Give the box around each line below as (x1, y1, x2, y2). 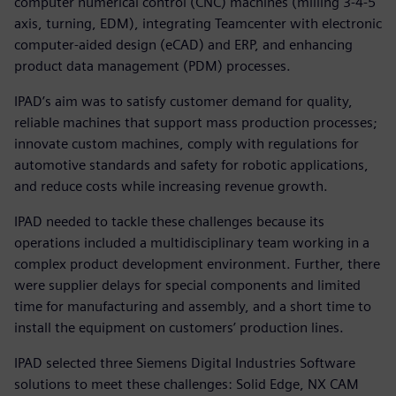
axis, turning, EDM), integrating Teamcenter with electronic (14, 14, 382, 32)
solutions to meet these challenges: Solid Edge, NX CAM (14, 375, 359, 392)
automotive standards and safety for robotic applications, (14, 156, 369, 173)
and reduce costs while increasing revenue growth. (14, 177, 328, 194)
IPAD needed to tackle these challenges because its (14, 212, 324, 230)
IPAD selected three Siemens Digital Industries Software (14, 354, 355, 371)
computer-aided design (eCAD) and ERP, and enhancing (14, 35, 353, 53)
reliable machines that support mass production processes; (14, 113, 377, 131)
